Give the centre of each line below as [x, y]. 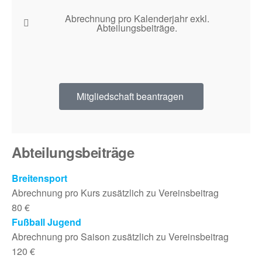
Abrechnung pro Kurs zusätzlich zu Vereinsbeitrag [115, 193]
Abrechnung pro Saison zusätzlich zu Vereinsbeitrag [120, 237]
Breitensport [39, 178]
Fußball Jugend [46, 222]
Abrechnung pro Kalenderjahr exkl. [137, 18]
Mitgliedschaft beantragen [130, 96]
